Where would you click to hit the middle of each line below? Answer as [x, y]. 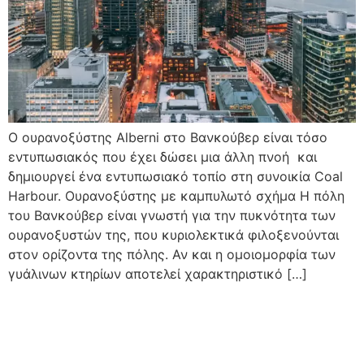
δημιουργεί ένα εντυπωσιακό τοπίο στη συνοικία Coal [175, 177]
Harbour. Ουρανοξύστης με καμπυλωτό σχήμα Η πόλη [176, 196]
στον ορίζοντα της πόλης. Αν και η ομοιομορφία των [172, 255]
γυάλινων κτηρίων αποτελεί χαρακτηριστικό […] [158, 274]
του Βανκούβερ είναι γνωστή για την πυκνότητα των [172, 216]
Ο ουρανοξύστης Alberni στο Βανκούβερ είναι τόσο [168, 138]
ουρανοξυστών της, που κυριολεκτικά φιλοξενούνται [173, 235]
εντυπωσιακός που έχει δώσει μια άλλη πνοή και [162, 157]
